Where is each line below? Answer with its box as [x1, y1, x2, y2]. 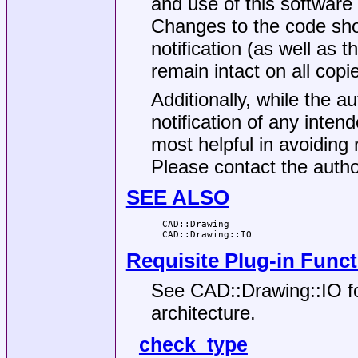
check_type [138, 333, 248, 356]
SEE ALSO [125, 185, 229, 210]
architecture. [150, 301, 256, 324]
